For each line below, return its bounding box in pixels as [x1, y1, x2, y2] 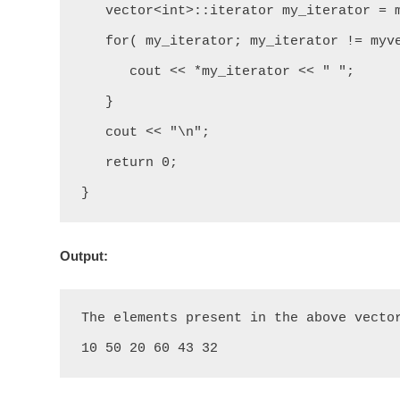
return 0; [81, 155, 105, 171]
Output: [60, 248, 108, 263]
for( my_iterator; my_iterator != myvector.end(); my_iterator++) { [81, 34, 105, 49]
